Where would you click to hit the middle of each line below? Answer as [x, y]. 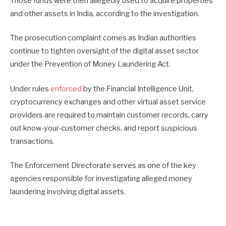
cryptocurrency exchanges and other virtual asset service [108, 102]
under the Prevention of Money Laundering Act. [91, 64]
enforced [66, 89]
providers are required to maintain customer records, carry [109, 115]
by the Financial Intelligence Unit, [138, 89]
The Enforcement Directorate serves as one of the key [103, 165]
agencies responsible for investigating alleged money [101, 178]
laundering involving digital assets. [68, 191]
